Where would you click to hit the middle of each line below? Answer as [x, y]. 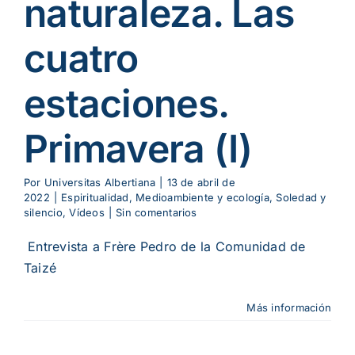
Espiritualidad [95, 198]
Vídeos [87, 213]
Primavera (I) [138, 149]
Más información [289, 308]
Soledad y [301, 198]
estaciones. [126, 104]
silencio [43, 213]
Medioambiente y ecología [202, 198]
